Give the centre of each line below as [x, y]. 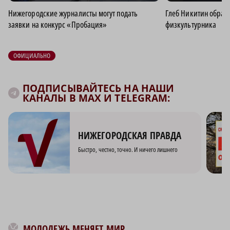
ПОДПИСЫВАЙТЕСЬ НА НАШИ [99, 88]
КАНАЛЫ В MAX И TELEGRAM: [97, 98]
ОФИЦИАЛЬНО [32, 55]
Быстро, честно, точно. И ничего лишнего [128, 150]
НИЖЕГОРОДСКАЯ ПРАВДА [130, 136]
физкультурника [191, 24]
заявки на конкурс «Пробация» [58, 24]
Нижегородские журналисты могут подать [73, 13]
